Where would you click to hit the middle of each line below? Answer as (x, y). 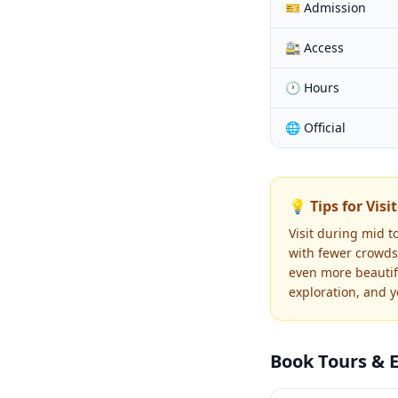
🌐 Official (315, 127)
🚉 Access (314, 48)
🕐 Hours (312, 88)
